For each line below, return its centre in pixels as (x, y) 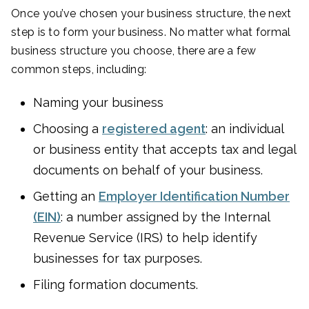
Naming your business (98, 103)
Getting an (66, 197)
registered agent (154, 129)
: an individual (245, 129)
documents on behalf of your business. (148, 170)
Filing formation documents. (116, 285)
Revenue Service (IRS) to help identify (145, 238)
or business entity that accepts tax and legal (165, 150)
